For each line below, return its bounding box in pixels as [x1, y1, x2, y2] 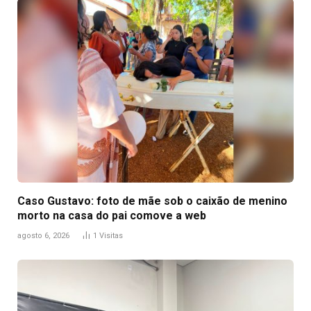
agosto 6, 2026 [17, 230, 69, 240]
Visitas [99, 230, 123, 240]
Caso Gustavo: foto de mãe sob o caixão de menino [17, 194, 287, 208]
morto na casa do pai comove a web [17, 208, 206, 222]
